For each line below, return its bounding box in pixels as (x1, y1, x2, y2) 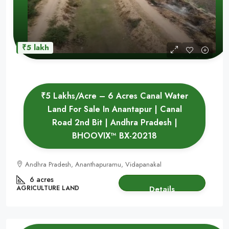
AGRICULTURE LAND (16, 184, 79, 193)
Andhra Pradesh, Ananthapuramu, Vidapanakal (25, 159, 162, 169)
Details (149, 184, 175, 195)
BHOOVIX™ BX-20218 (72, 130, 157, 142)
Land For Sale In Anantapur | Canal (47, 103, 182, 115)
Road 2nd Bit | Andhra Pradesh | (52, 117, 177, 128)
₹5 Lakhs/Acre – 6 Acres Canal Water (41, 90, 188, 102)
